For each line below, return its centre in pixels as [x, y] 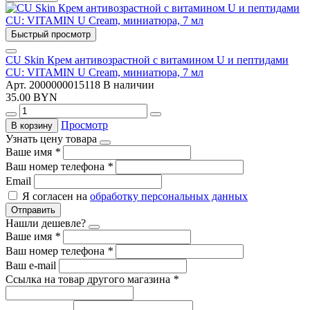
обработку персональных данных [169, 196]
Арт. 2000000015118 [54, 84]
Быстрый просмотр [51, 34]
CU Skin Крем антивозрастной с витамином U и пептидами [147, 60]
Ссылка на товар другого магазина [89, 279]
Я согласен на [56, 196]
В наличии [129, 84]
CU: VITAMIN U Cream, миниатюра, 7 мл [104, 72]
